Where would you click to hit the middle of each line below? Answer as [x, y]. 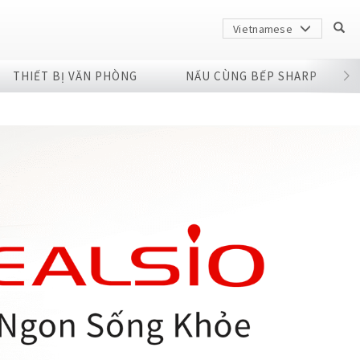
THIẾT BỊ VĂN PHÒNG [75, 76]
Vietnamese [264, 29]
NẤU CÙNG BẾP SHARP [251, 76]
